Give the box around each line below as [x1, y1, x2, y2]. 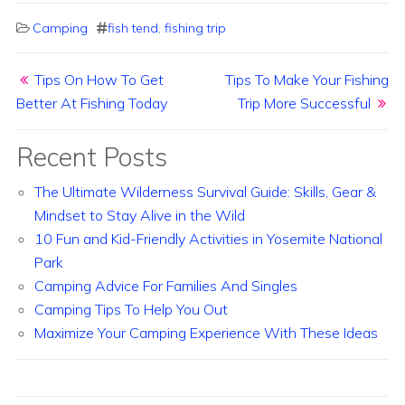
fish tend [108, 19, 158, 36]
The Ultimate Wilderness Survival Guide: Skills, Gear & [34, 182, 376, 201]
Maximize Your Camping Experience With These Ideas [34, 323, 378, 342]
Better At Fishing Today [16, 93, 167, 112]
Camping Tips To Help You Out [34, 299, 228, 318]
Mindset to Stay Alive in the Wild [34, 205, 245, 224]
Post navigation [32, 47, 210, 80]
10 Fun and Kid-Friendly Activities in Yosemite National [34, 229, 382, 248]
